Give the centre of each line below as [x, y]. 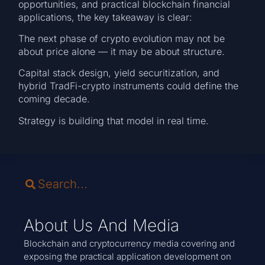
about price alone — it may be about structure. [122, 51]
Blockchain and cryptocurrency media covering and [129, 244]
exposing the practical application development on [127, 257]
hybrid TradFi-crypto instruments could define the [129, 86]
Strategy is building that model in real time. [114, 120]
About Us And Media [101, 226]
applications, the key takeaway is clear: [106, 17]
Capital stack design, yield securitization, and [119, 73]
